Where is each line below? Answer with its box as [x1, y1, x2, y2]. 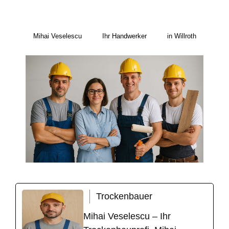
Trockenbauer [96, 191, 152, 202]
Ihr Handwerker [102, 32, 147, 40]
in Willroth [167, 32, 196, 40]
